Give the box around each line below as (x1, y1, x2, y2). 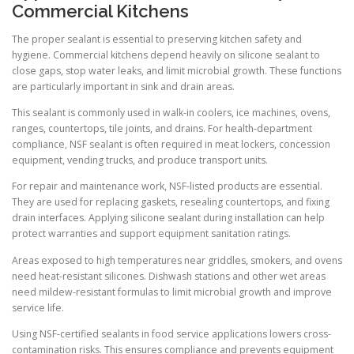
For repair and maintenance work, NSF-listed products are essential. (12, 179, 322, 194)
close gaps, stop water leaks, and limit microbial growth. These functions (12, 64, 341, 78)
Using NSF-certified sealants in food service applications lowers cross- (12, 326, 331, 341)
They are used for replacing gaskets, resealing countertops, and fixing (12, 195, 330, 209)
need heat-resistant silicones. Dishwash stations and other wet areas (12, 269, 326, 283)
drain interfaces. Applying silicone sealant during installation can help (12, 211, 325, 225)
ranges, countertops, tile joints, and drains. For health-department (12, 122, 312, 136)
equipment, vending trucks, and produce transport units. (12, 153, 268, 168)
